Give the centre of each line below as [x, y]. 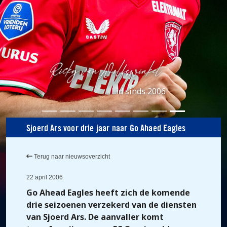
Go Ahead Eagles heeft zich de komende [108, 193]
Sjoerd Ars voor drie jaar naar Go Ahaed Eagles [106, 129]
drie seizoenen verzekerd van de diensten [111, 205]
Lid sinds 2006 [138, 91]
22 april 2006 [45, 177]
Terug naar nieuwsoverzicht [71, 157]
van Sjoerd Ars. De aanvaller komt [95, 217]
